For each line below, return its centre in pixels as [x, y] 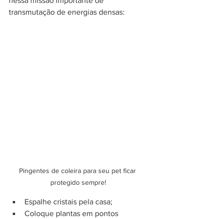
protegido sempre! [78, 183]
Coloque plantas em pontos [72, 214]
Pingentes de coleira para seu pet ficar [78, 171]
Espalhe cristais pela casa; [68, 202]
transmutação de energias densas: [67, 12]
